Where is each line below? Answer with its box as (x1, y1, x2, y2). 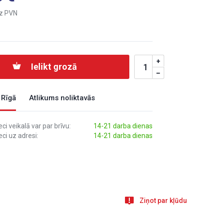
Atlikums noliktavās (29, 93, 95, 102)
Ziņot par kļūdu (139, 197, 187, 204)
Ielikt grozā (31, 62, 77, 72)
